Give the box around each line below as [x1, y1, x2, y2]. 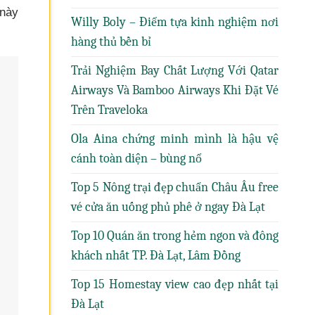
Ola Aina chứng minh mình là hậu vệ [71, 131, 278, 146]
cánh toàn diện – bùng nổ [71, 151, 202, 166]
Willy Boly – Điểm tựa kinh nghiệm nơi [71, 15, 278, 30]
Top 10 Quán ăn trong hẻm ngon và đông [71, 229, 278, 243]
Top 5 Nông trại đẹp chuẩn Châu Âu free [71, 180, 278, 195]
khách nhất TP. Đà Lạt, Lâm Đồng [71, 248, 240, 263]
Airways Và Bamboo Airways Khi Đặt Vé [71, 83, 278, 98]
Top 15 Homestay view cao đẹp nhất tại [71, 277, 278, 292]
